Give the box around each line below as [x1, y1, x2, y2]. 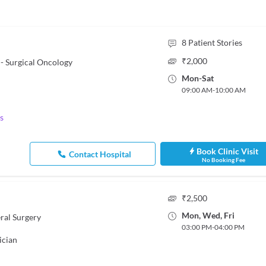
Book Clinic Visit [197, 146, 259, 156]
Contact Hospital [69, 148, 132, 159]
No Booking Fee [201, 156, 245, 163]
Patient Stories [188, 37, 242, 47]
